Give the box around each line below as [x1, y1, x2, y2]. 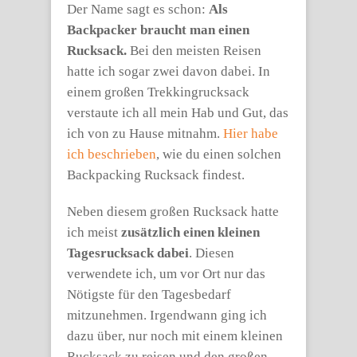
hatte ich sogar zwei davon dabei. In [67, 64, 270, 79]
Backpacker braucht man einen [67, 22, 249, 37]
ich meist [67, 225, 121, 240]
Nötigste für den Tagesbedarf [67, 287, 231, 302]
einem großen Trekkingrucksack [67, 84, 249, 100]
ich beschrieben [67, 147, 156, 162]
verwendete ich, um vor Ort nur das [67, 266, 265, 281]
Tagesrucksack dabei [67, 245, 189, 261]
